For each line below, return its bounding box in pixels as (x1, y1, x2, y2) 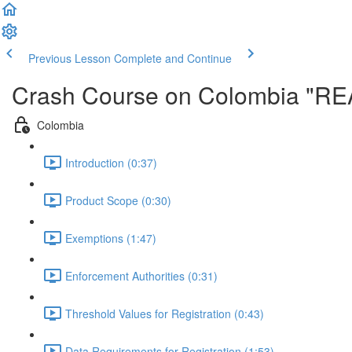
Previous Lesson (28, 50, 111, 66)
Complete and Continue (114, 50, 232, 66)
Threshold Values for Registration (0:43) (65, 305, 264, 321)
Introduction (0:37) (65, 154, 157, 170)
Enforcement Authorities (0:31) (65, 267, 218, 284)
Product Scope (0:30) (65, 192, 171, 208)
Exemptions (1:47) (65, 229, 156, 246)
